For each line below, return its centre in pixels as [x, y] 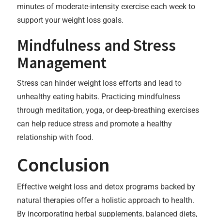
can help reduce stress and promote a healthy [94, 124]
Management [62, 63]
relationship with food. [55, 137]
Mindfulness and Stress [96, 45]
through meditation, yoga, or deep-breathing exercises [108, 110]
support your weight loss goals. [70, 20]
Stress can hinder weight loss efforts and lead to [99, 83]
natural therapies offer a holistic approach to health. [106, 200]
